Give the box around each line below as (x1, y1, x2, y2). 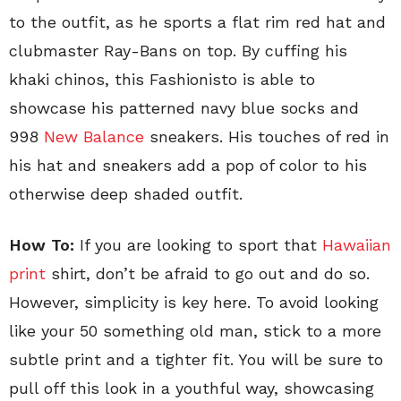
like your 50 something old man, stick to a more (9, 321, 381, 340)
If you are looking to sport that (74, 235, 322, 254)
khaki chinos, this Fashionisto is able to (9, 70, 315, 89)
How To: (9, 235, 74, 254)
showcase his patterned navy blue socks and (9, 98, 359, 117)
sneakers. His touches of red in (144, 127, 389, 146)
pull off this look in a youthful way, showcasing (9, 379, 374, 397)
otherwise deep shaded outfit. (9, 184, 243, 203)
